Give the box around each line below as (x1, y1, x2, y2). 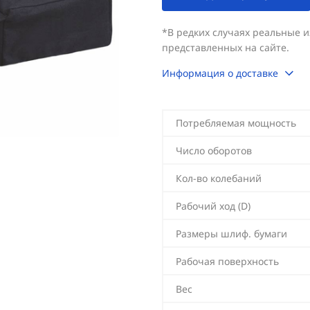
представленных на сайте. (162, 41, 289, 54)
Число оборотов (176, 144, 252, 157)
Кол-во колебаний (176, 172, 262, 185)
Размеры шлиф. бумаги (176, 227, 287, 240)
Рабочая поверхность (176, 255, 279, 268)
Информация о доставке (162, 66, 278, 80)
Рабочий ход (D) (176, 199, 250, 212)
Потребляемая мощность (176, 116, 296, 129)
